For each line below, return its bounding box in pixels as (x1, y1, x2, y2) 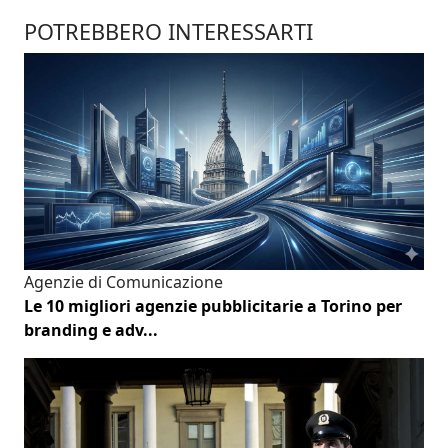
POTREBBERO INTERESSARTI (24, 16, 313, 46)
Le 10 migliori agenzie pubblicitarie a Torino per (24, 295, 402, 318)
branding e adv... (24, 319, 158, 342)
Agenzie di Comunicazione (24, 271, 223, 294)
